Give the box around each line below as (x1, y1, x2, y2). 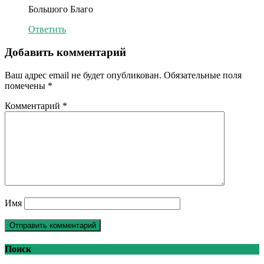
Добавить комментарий (5, 46, 126, 59)
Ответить (28, 24, 66, 35)
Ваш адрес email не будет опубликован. (5, 70, 161, 80)
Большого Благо (28, 4, 93, 15)
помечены (5, 80, 48, 91)
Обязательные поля (164, 70, 242, 80)
